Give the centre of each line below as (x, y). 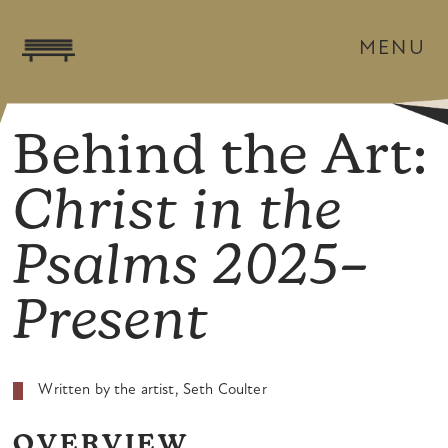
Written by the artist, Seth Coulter (152, 391)
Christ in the (178, 215)
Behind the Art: (221, 160)
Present (111, 325)
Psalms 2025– (192, 270)
